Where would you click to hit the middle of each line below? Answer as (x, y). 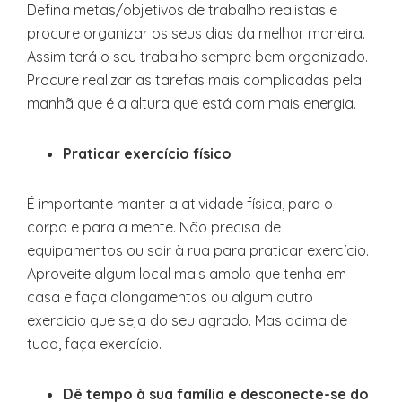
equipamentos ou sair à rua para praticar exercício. (198, 250)
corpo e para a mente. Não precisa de (154, 227)
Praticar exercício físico (147, 153)
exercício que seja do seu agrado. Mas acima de (187, 320)
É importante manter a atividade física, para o (180, 204)
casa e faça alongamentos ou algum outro (170, 297)
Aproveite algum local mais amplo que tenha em (187, 274)
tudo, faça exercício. (94, 344)
